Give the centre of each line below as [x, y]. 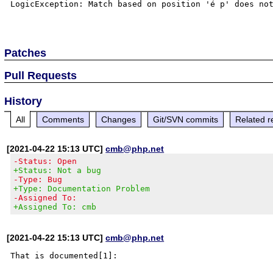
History [23, 101]
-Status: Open [45, 161]
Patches [26, 53]
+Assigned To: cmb [55, 207]
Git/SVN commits [186, 119]
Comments [63, 119]
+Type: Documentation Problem [82, 188]
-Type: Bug [38, 179]
